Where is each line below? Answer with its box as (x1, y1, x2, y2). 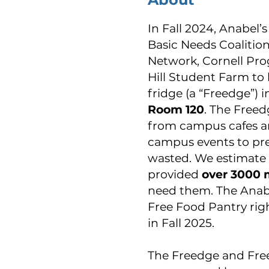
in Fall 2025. (148, 216, 214, 230)
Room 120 (148, 103, 204, 116)
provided (148, 168, 202, 181)
